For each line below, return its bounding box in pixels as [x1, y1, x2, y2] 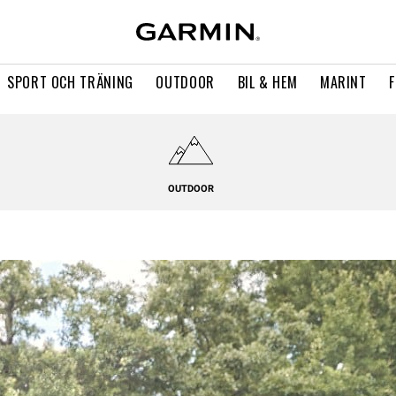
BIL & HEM [237, 72, 298, 93]
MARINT [319, 72, 367, 93]
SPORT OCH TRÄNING [7, 72, 133, 93]
